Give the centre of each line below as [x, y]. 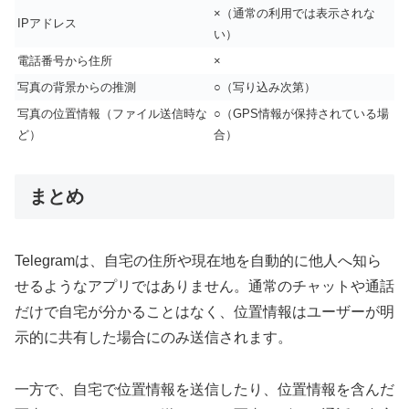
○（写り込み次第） [265, 88]
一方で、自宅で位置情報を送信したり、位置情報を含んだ [204, 390]
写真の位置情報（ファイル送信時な [112, 114]
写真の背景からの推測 [77, 88]
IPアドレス [47, 24]
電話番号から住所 [65, 61]
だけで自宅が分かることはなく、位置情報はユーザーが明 [204, 312]
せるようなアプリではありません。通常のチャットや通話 [204, 287]
